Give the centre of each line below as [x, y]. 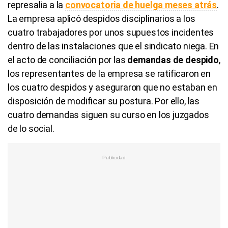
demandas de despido [173, 60]
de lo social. [31, 128]
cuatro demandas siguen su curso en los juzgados [108, 115]
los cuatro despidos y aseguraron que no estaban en [113, 87]
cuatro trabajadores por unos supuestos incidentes [111, 32]
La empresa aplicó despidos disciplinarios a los [102, 18]
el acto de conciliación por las [68, 60]
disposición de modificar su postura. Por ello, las [104, 101]
